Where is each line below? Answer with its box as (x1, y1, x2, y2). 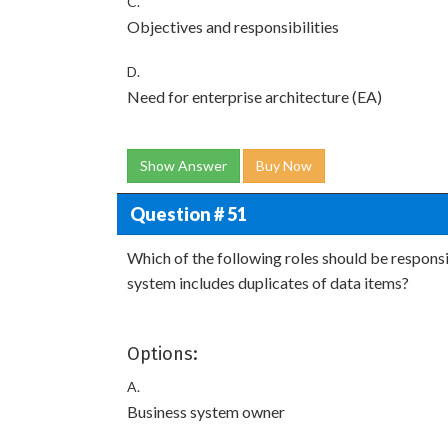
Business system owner (127, 402, 285, 421)
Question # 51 (129, 202, 247, 225)
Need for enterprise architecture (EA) (127, 87, 382, 106)
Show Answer (140, 157, 227, 174)
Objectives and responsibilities (127, 17, 339, 36)
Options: (127, 343, 198, 365)
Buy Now (256, 157, 312, 174)
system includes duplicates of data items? (127, 273, 409, 292)
